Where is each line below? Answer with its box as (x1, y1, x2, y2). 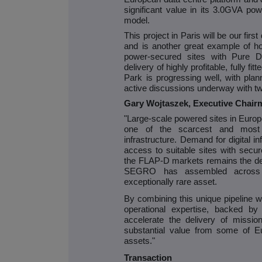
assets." (124, 236, 156, 246)
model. (124, 16, 150, 26)
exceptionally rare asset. (124, 177, 218, 187)
